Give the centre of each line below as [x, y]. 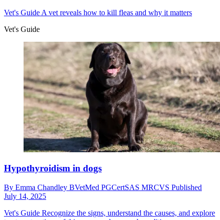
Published [187, 188]
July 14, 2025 [25, 196]
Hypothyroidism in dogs [53, 168]
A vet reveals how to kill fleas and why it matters [116, 12]
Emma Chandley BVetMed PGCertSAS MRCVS [93, 188]
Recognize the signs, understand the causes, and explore [127, 213]
